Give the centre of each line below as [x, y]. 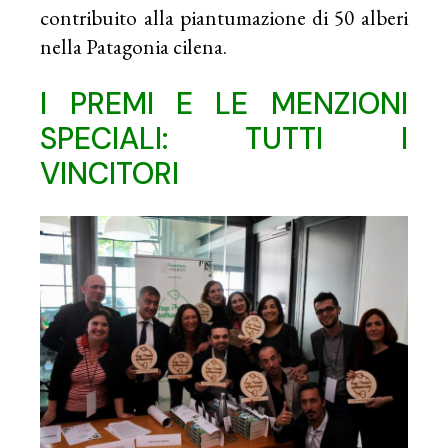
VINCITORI [110, 174]
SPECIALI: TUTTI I [224, 139]
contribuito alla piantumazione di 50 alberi [224, 18]
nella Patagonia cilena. [134, 47]
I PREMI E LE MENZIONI [224, 104]
